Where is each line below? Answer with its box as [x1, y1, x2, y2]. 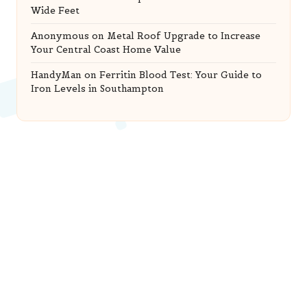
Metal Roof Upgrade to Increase [107, 30, 260, 42]
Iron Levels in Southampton [31, 83, 164, 95]
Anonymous [31, 30, 89, 42]
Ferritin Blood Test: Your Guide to [99, 69, 262, 82]
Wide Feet [31, 5, 79, 17]
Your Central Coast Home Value [31, 44, 181, 56]
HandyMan [31, 69, 82, 82]
